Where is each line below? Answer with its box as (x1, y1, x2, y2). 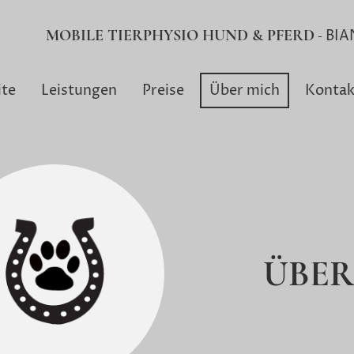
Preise (142, 81, 184, 100)
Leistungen (41, 81, 117, 100)
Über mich (209, 81, 280, 100)
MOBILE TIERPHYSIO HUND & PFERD (45, 26, 314, 45)
